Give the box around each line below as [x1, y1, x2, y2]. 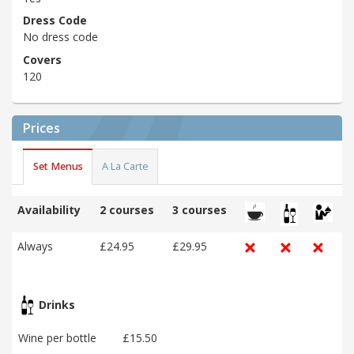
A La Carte [101, 160, 149, 174]
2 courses [100, 201, 154, 217]
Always [17, 238, 53, 254]
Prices [23, 119, 60, 137]
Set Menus [32, 160, 83, 174]
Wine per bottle [18, 330, 96, 345]
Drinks [36, 296, 75, 312]
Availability [17, 201, 81, 217]
